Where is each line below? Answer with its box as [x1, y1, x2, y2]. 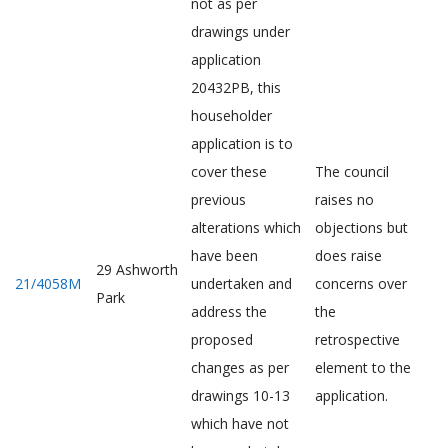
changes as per [191, 358, 289, 377]
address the [191, 302, 267, 321]
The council [315, 162, 389, 181]
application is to [191, 134, 293, 153]
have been [191, 246, 258, 265]
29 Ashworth [96, 260, 178, 279]
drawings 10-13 [191, 386, 290, 405]
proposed [191, 330, 253, 349]
